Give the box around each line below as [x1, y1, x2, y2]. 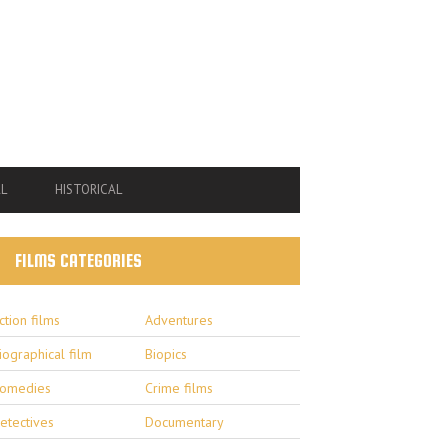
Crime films [145, 378, 214, 397]
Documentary [145, 412, 225, 431]
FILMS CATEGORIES [14, 250, 142, 271]
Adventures [145, 310, 214, 329]
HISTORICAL [55, 180, 122, 198]
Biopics [145, 344, 188, 363]
